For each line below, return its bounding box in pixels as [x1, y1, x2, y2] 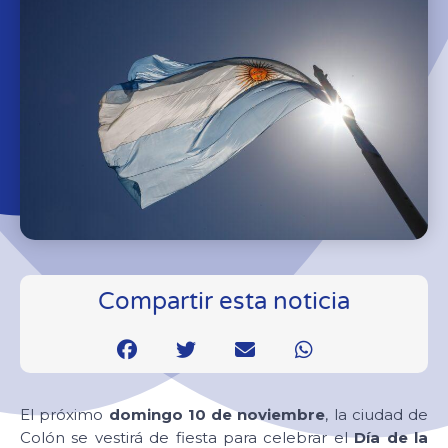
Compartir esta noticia [98, 286, 350, 316]
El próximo [20, 404, 109, 424]
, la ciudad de [325, 404, 428, 424]
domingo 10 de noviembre [108, 404, 326, 424]
